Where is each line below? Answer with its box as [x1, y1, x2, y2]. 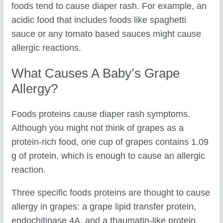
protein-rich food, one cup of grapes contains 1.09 [11, 137, 209, 147]
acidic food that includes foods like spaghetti [11, 15, 187, 25]
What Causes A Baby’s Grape [11, 65, 180, 81]
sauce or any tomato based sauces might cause [11, 29, 202, 39]
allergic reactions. [11, 43, 82, 53]
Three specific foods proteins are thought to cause [11, 187, 211, 198]
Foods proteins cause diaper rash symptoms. [11, 109, 191, 119]
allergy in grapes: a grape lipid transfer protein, [11, 201, 197, 212]
